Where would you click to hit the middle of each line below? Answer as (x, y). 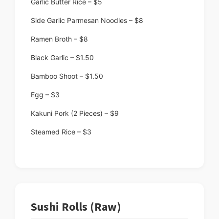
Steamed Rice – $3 (61, 132)
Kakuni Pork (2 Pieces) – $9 (75, 113)
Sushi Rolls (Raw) (76, 207)
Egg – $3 (45, 95)
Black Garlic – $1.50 (62, 58)
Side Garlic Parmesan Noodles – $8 (87, 21)
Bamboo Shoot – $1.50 (67, 76)
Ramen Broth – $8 (59, 39)
